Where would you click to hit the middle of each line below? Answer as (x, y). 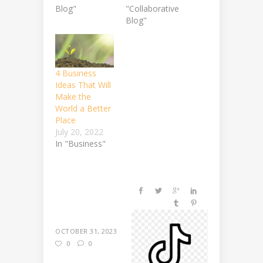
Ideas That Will (83, 85)
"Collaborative (152, 8)
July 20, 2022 (79, 131)
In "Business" (80, 143)
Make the (73, 96)
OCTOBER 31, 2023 (86, 231)
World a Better (83, 108)
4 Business (76, 73)
